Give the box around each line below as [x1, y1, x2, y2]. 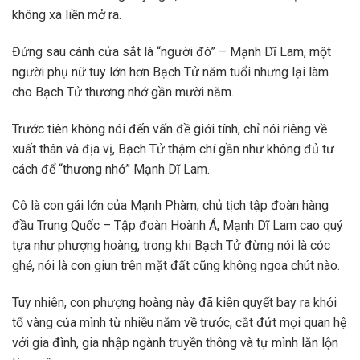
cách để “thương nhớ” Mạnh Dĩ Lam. [12, 161, 210, 177]
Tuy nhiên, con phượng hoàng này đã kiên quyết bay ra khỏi [12, 295, 337, 311]
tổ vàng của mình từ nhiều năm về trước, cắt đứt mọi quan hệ [12, 315, 346, 331]
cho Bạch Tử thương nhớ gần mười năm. [12, 84, 234, 100]
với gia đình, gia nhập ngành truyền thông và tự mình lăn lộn [12, 335, 338, 351]
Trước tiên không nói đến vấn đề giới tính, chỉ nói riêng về [12, 121, 327, 137]
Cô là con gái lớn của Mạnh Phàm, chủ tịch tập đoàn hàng [12, 198, 329, 214]
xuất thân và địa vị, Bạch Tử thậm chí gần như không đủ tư [12, 141, 334, 157]
